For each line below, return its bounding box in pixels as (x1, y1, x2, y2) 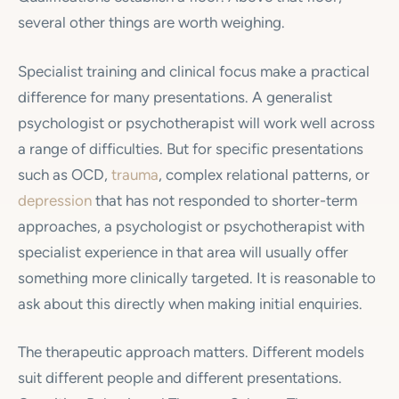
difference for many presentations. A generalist (18, 87, 332, 106)
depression (18, 191, 92, 209)
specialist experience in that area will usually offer (18, 242, 348, 261)
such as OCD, (18, 165, 111, 183)
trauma (111, 165, 159, 183)
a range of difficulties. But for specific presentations (18, 139, 363, 158)
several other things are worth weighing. (18, 13, 285, 32)
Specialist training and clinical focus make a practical (18, 61, 370, 80)
